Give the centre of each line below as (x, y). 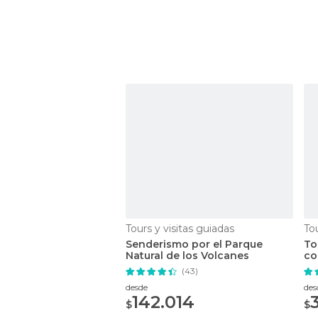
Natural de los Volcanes (187, 255)
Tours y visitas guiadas (180, 228)
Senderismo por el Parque (194, 244)
